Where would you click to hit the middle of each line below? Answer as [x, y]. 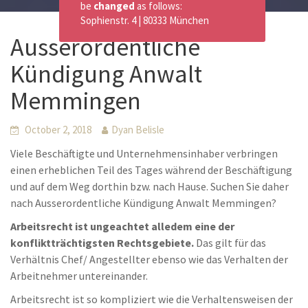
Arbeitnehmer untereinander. [79, 276]
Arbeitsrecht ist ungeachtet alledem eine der [122, 226]
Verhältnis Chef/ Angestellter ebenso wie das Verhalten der [149, 259]
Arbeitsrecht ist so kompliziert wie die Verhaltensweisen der [152, 299]
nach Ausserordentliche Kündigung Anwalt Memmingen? [143, 203]
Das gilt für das [230, 243]
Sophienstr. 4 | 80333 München [145, 20]
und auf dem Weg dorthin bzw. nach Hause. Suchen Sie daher [150, 186]
